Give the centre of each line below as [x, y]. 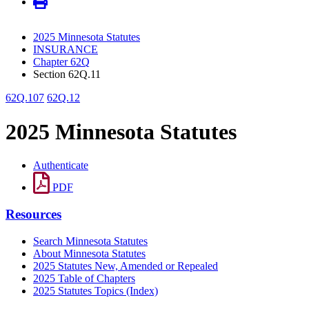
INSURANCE [66, 50]
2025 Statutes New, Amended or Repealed [126, 266]
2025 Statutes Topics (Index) [96, 290]
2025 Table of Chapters [84, 278]
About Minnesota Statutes [89, 253]
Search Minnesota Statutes [90, 241]
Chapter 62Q [61, 62]
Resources [33, 214]
